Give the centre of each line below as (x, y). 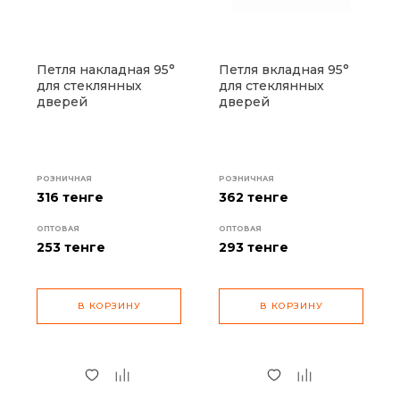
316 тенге (70, 197)
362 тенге (254, 197)
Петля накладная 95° (106, 70)
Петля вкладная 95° (284, 70)
